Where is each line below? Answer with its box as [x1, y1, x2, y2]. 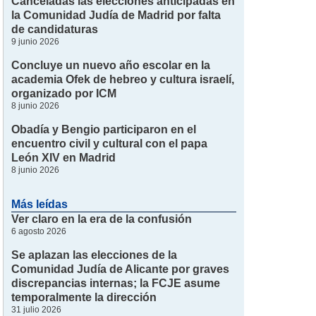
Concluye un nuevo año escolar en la [11, 59, 211, 71]
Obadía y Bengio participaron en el [11, 123, 197, 135]
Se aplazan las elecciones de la [11, 249, 178, 262]
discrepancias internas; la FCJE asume [11, 277, 221, 290]
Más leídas [11, 198, 68, 211]
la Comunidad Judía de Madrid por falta [11, 8, 221, 21]
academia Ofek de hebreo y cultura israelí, [11, 73, 235, 85]
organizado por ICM [11, 87, 117, 99]
